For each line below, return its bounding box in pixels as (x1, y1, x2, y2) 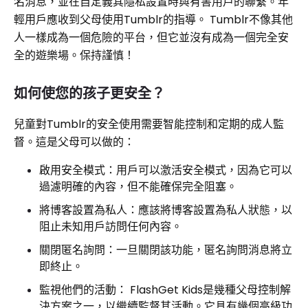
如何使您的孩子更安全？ (14, 84, 165, 103)
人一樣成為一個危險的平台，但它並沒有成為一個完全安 (14, 30, 289, 45)
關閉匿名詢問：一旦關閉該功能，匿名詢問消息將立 (39, 242, 292, 258)
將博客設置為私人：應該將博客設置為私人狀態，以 (39, 202, 292, 218)
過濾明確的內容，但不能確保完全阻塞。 (39, 179, 237, 195)
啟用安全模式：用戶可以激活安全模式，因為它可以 (39, 162, 292, 178)
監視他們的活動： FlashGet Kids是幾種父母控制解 (39, 282, 291, 298)
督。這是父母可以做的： (14, 134, 135, 150)
